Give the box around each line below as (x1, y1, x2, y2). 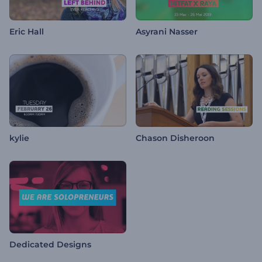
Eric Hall (9, 26, 44, 37)
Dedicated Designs (9, 239, 91, 250)
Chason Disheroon (136, 133, 215, 144)
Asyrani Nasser (136, 26, 198, 37)
